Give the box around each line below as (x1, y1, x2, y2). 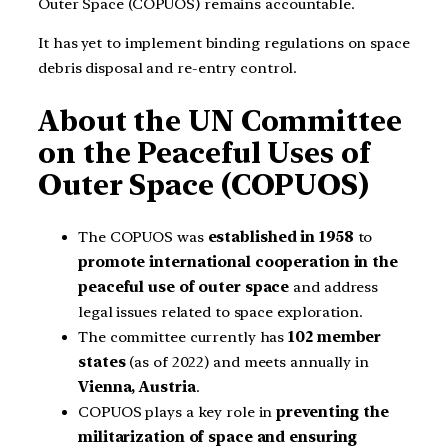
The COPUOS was (78, 227, 208, 246)
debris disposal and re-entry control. (38, 59, 298, 78)
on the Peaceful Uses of (38, 136, 370, 171)
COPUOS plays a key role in (78, 402, 277, 421)
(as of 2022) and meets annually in (125, 352, 369, 371)
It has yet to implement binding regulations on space (38, 34, 410, 53)
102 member (288, 327, 382, 346)
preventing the (276, 402, 389, 421)
